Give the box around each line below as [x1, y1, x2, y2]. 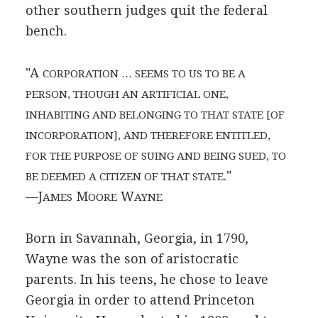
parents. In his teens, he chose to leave [25, 271, 268, 287]
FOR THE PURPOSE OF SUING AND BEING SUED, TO [25, 149, 286, 163]
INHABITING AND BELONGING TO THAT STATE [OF [25, 108, 285, 121]
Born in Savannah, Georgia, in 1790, [25, 230, 248, 246]
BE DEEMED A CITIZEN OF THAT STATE [25, 170, 224, 183]
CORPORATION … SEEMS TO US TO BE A [42, 67, 246, 80]
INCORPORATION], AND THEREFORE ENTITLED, [25, 128, 270, 142]
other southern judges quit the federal [25, 2, 268, 18]
